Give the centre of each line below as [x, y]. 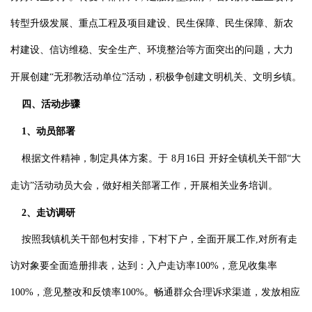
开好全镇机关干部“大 [255, 158]
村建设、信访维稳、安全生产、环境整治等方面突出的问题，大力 [152, 50]
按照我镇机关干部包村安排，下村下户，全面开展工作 [139, 239]
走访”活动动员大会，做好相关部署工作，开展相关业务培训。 [144, 186]
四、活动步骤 [51, 104]
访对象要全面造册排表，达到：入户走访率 [103, 266]
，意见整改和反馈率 [77, 292]
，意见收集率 [248, 266]
